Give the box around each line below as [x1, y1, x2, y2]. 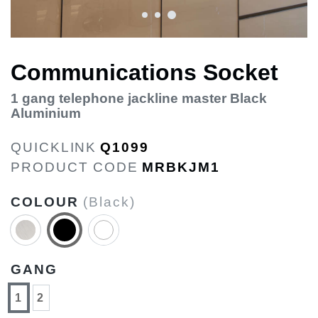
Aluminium [11, 105, 81, 121]
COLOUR [11, 194, 84, 209]
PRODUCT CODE [11, 159, 139, 175]
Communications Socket [11, 59, 278, 85]
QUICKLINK [11, 139, 97, 155]
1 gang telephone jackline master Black [11, 90, 267, 106]
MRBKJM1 [142, 159, 220, 175]
